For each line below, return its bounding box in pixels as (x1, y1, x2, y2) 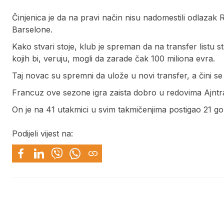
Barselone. (12, 24, 52, 35)
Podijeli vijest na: (12, 128, 73, 139)
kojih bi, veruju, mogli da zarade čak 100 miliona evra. (12, 53, 215, 64)
